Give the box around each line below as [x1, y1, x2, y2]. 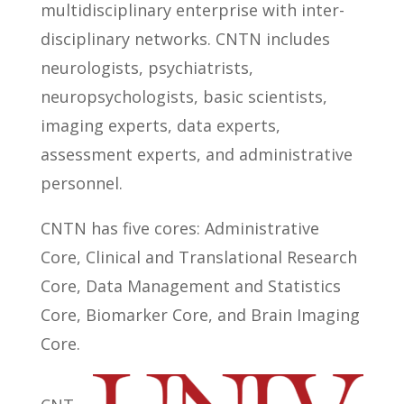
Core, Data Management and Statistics [40, 275, 341, 297]
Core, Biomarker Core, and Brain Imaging [40, 304, 360, 326]
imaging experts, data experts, [40, 115, 280, 136]
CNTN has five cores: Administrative [40, 217, 319, 239]
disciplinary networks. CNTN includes [40, 28, 330, 50]
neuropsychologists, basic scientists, [40, 86, 327, 107]
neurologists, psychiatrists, [40, 57, 253, 78]
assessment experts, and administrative [40, 143, 353, 165]
